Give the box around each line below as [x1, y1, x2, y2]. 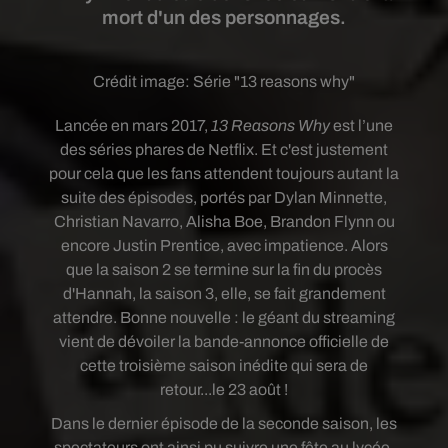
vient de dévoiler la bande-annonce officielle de [59, 333, 389, 350]
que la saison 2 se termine [66, 261, 249, 278]
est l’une [333, 117, 393, 134]
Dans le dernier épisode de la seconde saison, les [51, 415, 397, 432]
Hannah [74, 285, 132, 302]
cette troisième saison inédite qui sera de [80, 357, 368, 374]
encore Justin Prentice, [60, 237, 227, 254]
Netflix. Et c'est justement [208, 141, 388, 158]
